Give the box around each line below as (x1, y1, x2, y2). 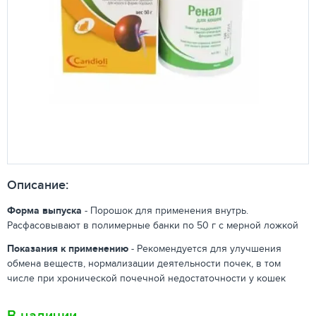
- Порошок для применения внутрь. (82, 203, 248, 217)
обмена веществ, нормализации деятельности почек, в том (7, 256, 281, 270)
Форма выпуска (7, 203, 82, 217)
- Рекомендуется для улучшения (128, 241, 281, 255)
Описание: (7, 176, 68, 194)
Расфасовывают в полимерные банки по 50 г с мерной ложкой (7, 218, 298, 232)
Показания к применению (7, 241, 128, 255)
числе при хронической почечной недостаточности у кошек (7, 271, 286, 285)
